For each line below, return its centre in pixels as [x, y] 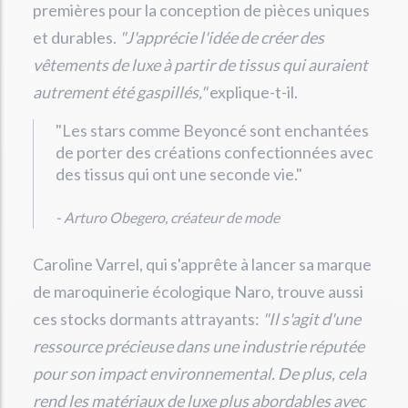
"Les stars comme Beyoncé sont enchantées [212, 130]
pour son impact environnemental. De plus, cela [199, 373]
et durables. [76, 37]
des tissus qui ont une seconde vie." [179, 174]
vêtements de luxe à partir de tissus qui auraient [200, 65]
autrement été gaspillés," [120, 92]
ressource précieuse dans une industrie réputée [199, 346]
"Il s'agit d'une [311, 319]
